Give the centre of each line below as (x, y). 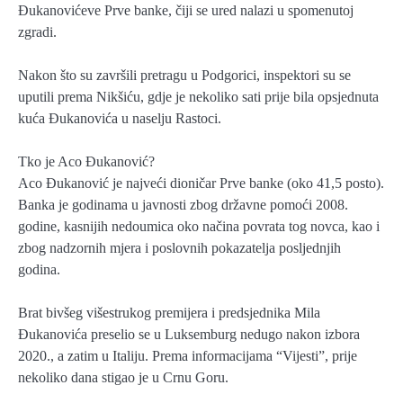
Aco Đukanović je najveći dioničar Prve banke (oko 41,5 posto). (201, 183)
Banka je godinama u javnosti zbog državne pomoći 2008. (183, 204)
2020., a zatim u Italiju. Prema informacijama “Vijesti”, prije (188, 355)
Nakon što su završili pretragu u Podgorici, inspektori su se (184, 75)
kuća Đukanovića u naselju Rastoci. (120, 118)
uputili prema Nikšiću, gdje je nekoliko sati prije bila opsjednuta (198, 96)
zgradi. (37, 31)
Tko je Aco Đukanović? (86, 161)
